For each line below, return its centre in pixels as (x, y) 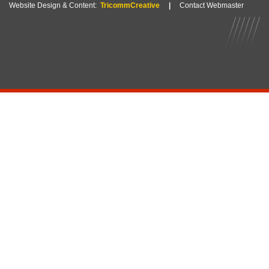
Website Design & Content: (53, 6)
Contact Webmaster (212, 6)
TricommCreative (130, 6)
